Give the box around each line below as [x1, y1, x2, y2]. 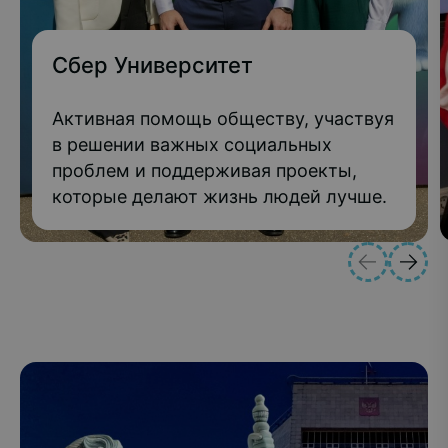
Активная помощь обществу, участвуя [52, 108, 394, 129]
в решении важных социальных [52, 134, 332, 155]
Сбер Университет [52, 52, 253, 78]
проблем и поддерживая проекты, [52, 160, 357, 181]
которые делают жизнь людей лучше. [52, 186, 387, 207]
